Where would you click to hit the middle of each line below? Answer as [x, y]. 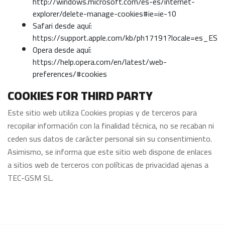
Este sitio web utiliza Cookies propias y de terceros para [102, 113]
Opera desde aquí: [62, 50]
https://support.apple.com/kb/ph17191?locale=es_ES [125, 38]
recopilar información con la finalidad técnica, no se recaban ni [111, 126]
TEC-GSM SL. [30, 178]
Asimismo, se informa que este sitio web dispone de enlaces [110, 152]
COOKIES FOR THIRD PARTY [80, 96]
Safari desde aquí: [62, 26]
